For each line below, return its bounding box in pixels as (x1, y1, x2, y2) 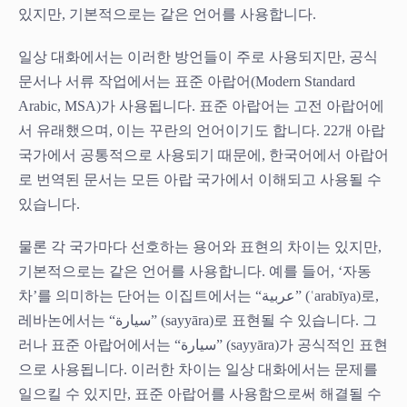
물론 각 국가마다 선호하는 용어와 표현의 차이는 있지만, (18, 238, 382, 254)
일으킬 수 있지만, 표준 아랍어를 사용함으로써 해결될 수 (18, 385, 382, 402)
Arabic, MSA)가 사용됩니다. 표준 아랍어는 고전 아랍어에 (18, 97, 384, 114)
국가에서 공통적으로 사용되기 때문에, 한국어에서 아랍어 (18, 146, 389, 163)
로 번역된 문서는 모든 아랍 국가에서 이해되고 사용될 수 (18, 171, 382, 187)
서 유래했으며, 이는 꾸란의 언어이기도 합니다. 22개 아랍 (18, 122, 385, 138)
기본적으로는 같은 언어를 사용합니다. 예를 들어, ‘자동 (18, 263, 372, 279)
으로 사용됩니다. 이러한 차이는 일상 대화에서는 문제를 (18, 361, 378, 377)
